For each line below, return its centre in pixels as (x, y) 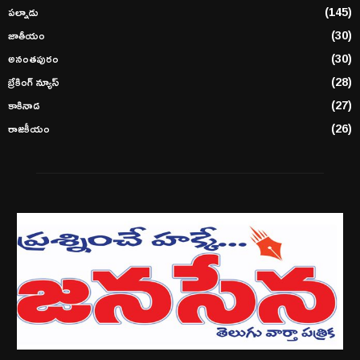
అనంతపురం (33, 58)
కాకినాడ (24, 104)
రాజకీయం (29, 128)
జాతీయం (27, 35)
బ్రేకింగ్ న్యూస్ (33, 81)
